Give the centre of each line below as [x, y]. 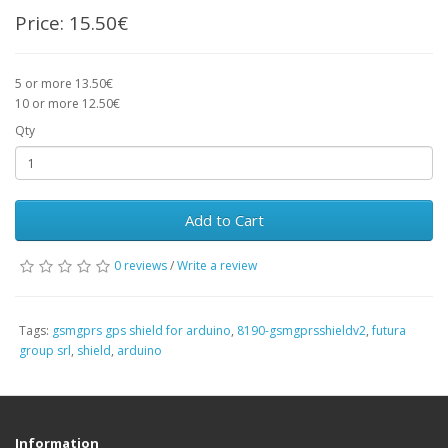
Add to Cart [224, 220]
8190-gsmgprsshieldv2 [301, 330]
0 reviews [140, 265]
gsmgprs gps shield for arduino [141, 330]
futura [389, 330]
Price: [42, 23]
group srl [45, 350]
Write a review [217, 265]
